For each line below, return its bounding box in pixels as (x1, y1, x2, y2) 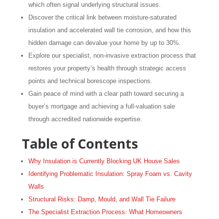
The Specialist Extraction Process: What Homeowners (28, 208, 182, 216)
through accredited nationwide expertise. (28, 115, 142, 123)
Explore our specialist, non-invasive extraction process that (28, 51, 196, 59)
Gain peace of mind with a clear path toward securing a (28, 89, 184, 97)
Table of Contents (22, 134, 138, 153)
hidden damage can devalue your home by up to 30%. (28, 39, 181, 46)
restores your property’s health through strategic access (28, 64, 186, 72)
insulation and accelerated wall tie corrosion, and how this (28, 26, 191, 34)
